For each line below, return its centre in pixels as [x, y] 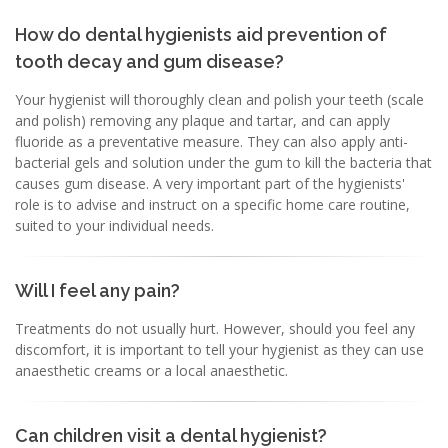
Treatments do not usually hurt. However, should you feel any [215, 328]
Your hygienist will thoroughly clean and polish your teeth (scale [219, 99]
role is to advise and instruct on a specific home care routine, [212, 204]
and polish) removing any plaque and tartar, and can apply [202, 120]
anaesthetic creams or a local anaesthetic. [151, 370]
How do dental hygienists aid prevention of [201, 34]
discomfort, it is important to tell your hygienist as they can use [219, 349]
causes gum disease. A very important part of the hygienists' [210, 183]
